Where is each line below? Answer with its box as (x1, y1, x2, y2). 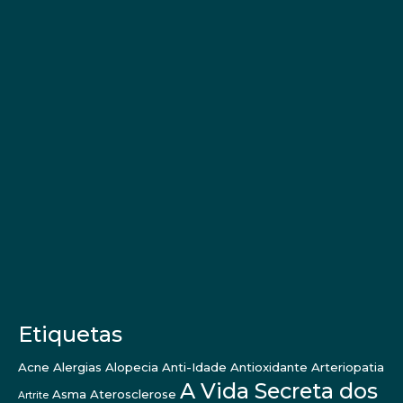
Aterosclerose (90, 386, 176, 401)
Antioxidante (230, 359, 308, 374)
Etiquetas (18, 320, 122, 347)
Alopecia (105, 359, 158, 374)
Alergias (53, 359, 102, 374)
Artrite (18, 389, 49, 401)
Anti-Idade (162, 359, 227, 374)
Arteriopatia (311, 359, 384, 374)
